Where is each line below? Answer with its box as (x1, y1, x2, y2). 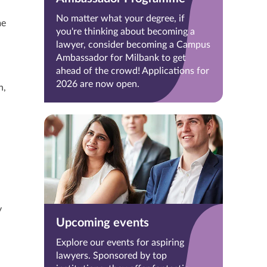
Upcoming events (56, 217, 149, 229)
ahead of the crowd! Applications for (56, 66, 209, 76)
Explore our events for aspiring (56, 238, 184, 247)
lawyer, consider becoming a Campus (56, 40, 210, 49)
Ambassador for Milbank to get (56, 53, 186, 63)
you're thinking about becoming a (56, 27, 195, 36)
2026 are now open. (56, 79, 139, 89)
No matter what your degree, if (56, 14, 185, 23)
